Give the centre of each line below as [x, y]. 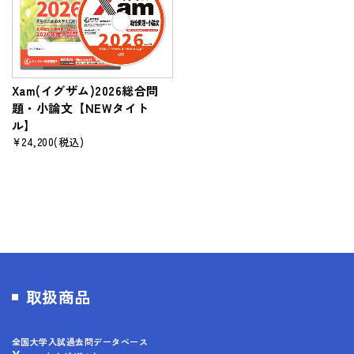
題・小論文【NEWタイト [81, 107]
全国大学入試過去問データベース [80, 341]
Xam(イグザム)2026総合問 [85, 90]
